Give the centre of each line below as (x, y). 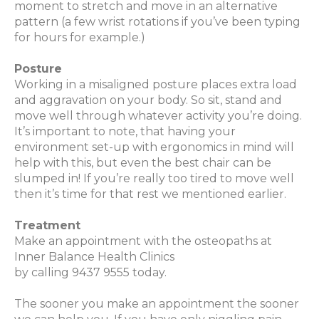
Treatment (47, 226)
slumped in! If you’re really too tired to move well (154, 179)
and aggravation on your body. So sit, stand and (148, 100)
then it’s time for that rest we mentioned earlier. (150, 194)
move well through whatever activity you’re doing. (158, 116)
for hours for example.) (80, 38)
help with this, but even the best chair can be (143, 163)
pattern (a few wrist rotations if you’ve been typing (157, 22)
